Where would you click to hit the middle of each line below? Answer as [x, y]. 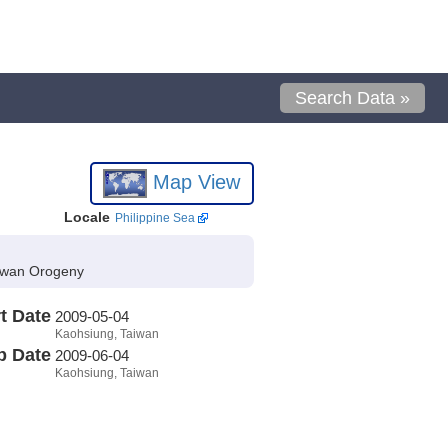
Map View [194, 181]
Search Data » [353, 98]
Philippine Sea [154, 218]
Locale [86, 217]
